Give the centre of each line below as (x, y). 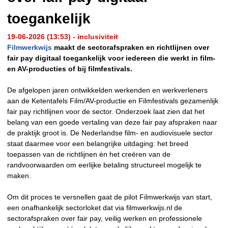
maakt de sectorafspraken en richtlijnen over (131, 47)
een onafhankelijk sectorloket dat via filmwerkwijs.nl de (95, 207)
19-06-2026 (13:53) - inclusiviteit (63, 36)
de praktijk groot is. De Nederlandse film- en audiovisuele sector (110, 133)
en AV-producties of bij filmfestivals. (70, 68)
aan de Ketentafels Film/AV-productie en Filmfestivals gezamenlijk (113, 101)
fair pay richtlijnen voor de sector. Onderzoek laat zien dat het (106, 111)
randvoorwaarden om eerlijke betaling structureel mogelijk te (104, 165)
